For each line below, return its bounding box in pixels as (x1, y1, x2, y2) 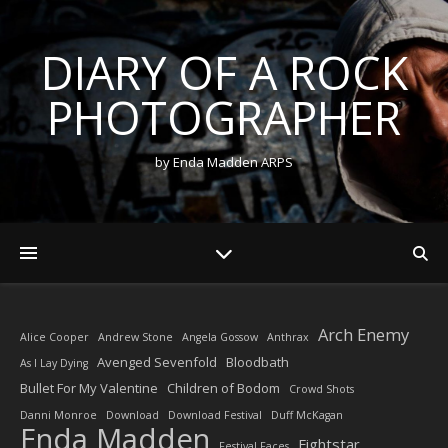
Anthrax (267, 330, 309, 344)
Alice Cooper (20, 330, 89, 344)
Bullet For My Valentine (20, 379, 158, 397)
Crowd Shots (289, 382, 354, 396)
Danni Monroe (20, 408, 97, 422)
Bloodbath (226, 353, 289, 371)
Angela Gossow (182, 330, 258, 344)
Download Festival (168, 408, 262, 422)
